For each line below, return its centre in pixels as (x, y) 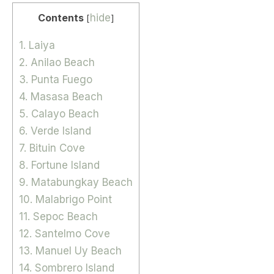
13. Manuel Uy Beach (70, 250)
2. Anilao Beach (57, 62)
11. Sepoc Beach (58, 216)
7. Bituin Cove (52, 148)
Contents (61, 17)
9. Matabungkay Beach (76, 182)
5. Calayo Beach (59, 113)
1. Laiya (37, 45)
